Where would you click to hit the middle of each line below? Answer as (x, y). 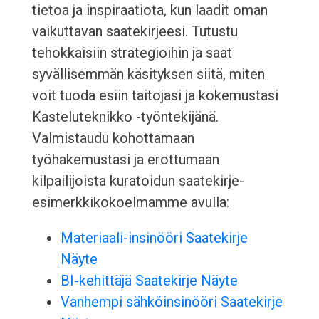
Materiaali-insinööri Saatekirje (154, 238)
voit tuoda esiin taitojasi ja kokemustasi (155, 96)
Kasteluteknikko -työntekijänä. (125, 117)
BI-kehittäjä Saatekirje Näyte (149, 281)
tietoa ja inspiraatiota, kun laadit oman (150, 10)
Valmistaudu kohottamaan (113, 138)
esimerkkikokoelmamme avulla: (130, 203)
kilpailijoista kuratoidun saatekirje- (138, 181)
